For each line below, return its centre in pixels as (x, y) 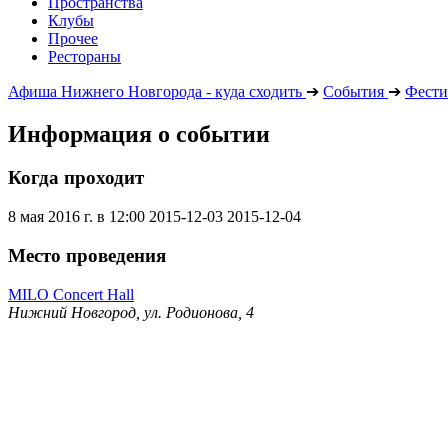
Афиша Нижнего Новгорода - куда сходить (155, 91)
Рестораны (84, 56)
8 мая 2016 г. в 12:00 (76, 217)
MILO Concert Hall (71, 294)
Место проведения (87, 255)
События (353, 91)
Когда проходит (76, 178)
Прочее (73, 38)
